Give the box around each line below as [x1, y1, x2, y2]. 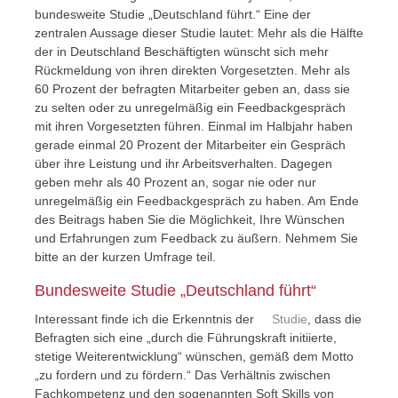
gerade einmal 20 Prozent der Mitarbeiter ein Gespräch [34, 138, 346, 152]
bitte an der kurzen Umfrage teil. [34, 250, 216, 264]
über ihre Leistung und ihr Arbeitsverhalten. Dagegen [34, 156, 332, 171]
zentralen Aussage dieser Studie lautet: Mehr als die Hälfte [34, 26, 363, 40]
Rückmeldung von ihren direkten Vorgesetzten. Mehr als [34, 63, 350, 77]
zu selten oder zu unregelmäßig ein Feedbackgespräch [34, 100, 346, 115]
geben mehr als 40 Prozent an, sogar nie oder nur [34, 175, 316, 189]
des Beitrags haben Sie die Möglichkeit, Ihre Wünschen [34, 212, 345, 227]
